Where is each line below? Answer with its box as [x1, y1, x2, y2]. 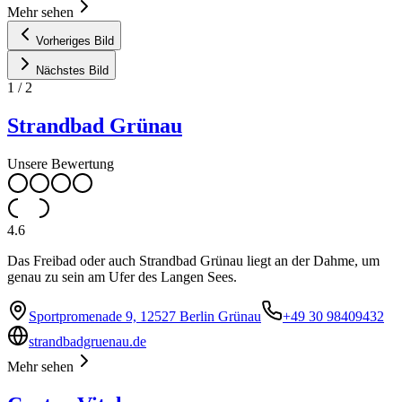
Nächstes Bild [36, 64, 109, 78]
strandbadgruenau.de [29, 334, 146, 350]
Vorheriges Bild [36, 34, 114, 48]
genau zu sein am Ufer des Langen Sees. [7, 269, 237, 285]
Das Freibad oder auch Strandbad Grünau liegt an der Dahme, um [7, 253, 380, 269]
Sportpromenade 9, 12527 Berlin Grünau [29, 309, 261, 325]
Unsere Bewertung [7, 156, 114, 172]
